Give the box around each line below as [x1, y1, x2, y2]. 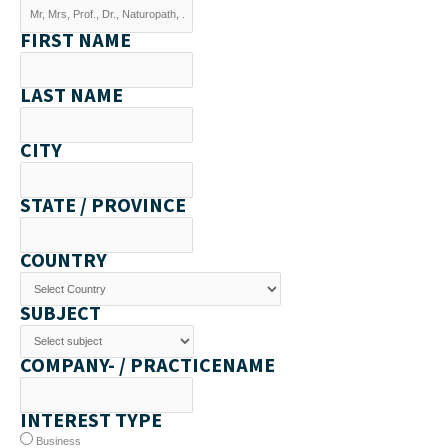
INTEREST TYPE [20, 407, 162, 436]
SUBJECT [20, 299, 101, 328]
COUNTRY [20, 247, 107, 276]
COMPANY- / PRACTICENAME [20, 351, 275, 380]
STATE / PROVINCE [20, 192, 186, 221]
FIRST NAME [20, 26, 131, 55]
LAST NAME [20, 81, 123, 110]
